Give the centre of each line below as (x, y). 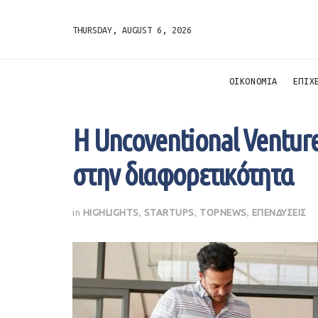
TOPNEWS (223, 212)
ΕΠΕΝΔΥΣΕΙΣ (279, 212)
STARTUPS (169, 212)
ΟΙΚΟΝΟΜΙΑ (253, 81)
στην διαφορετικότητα (183, 174)
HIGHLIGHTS (111, 212)
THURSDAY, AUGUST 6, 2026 (132, 29)
